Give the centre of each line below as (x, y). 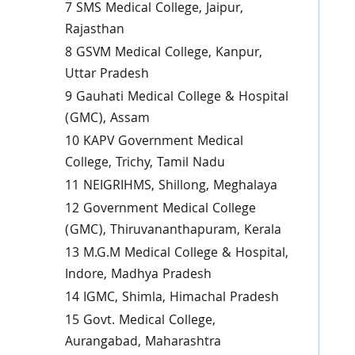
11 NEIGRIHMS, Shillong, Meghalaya (171, 187)
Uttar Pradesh (107, 75)
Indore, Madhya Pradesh (138, 275)
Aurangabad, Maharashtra (143, 343)
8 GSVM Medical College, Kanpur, (163, 53)
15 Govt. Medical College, (140, 321)
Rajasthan (94, 31)
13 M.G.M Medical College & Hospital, (176, 254)
